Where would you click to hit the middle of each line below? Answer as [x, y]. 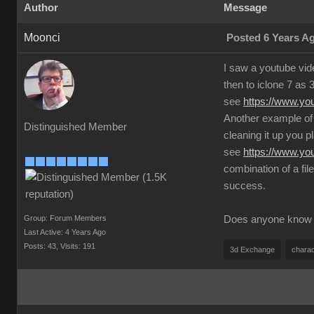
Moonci [42, 37]
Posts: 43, [41, 246]
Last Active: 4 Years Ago [65, 232]
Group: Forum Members [65, 218]
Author [41, 8]
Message [245, 8]
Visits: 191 [78, 246]
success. [245, 186]
